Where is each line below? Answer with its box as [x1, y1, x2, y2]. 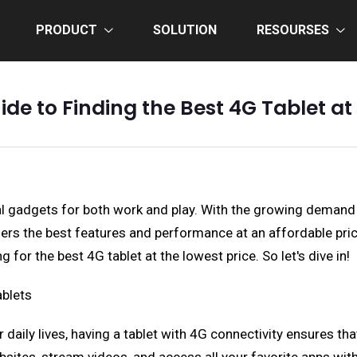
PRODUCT [36, 22, 97, 37]
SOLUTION [153, 22, 217, 37]
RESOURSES [257, 22, 329, 37]
